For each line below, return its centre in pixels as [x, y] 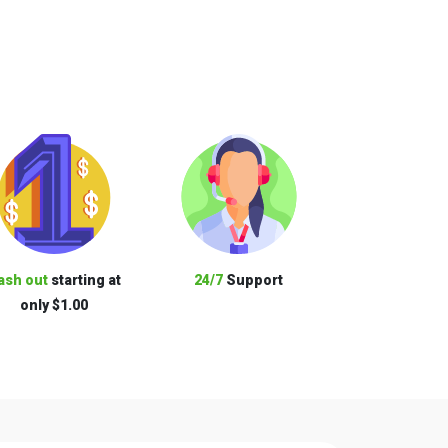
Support [253, 280]
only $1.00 [53, 305]
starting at [84, 280]
